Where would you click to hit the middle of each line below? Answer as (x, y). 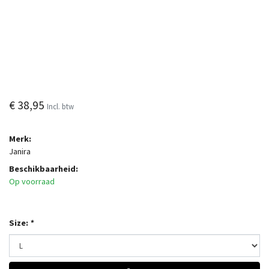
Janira (20, 151)
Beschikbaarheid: (44, 169)
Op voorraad (32, 181)
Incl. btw (60, 106)
